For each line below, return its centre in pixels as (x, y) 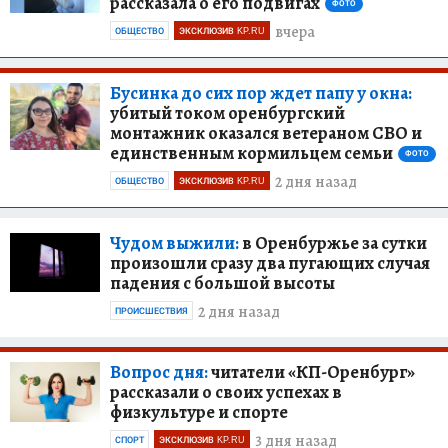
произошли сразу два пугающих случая (270, 262)
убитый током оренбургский (227, 112)
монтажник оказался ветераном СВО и (266, 132)
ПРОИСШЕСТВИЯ (151, 310)
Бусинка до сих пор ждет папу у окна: (261, 92)
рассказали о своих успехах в (226, 391)
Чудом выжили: (174, 242)
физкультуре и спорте (199, 411)
